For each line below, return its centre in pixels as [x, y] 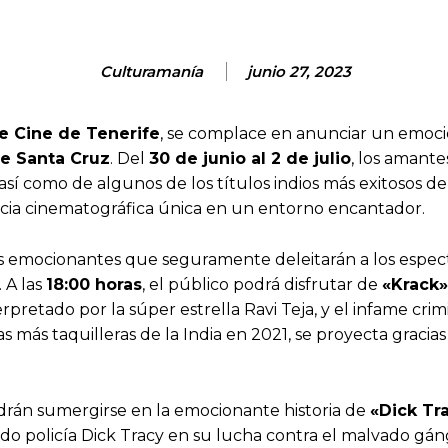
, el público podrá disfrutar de [262, 285]
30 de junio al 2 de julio [250, 159]
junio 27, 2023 [299, 72]
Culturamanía [151, 72]
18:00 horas [94, 285]
